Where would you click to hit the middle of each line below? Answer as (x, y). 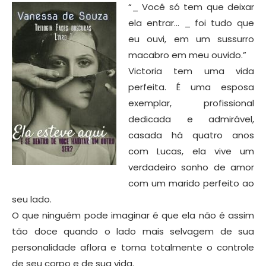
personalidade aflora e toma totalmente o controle (133, 247)
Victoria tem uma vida (191, 71)
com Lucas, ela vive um (191, 151)
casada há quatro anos (191, 135)
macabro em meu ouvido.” (187, 55)
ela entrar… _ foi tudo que (191, 23)
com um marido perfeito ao (191, 183)
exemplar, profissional (191, 103)
